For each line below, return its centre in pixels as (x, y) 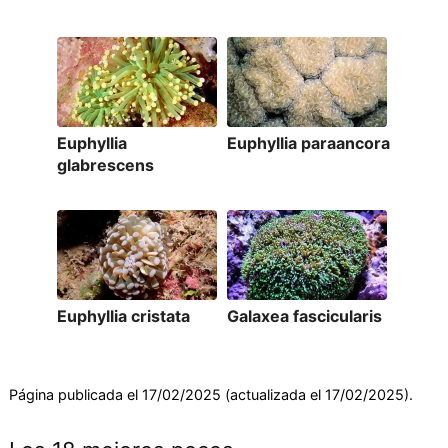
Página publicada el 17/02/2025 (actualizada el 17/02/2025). (210, 395)
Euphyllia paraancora (308, 143)
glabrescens (105, 165)
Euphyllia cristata (123, 316)
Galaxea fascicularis (304, 316)
